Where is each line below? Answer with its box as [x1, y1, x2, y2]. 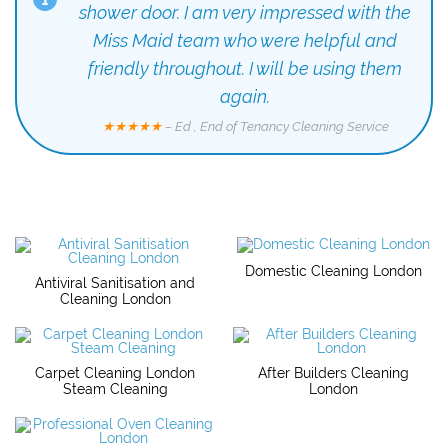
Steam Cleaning [62, 380, 168, 397]
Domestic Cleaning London [244, 262, 422, 279]
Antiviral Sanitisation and [35, 274, 195, 291]
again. [220, 85, 270, 107]
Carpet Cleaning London [35, 364, 195, 381]
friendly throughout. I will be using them [88, 57, 402, 79]
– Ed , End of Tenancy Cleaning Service [161, 117, 389, 134]
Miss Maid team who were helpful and [93, 29, 397, 51]
